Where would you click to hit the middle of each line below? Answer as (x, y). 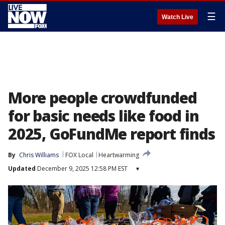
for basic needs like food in (103, 116)
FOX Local (79, 155)
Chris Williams (39, 155)
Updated (22, 168)
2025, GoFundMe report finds (111, 134)
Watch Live (178, 17)
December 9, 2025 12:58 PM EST (82, 168)
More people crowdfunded (102, 98)
